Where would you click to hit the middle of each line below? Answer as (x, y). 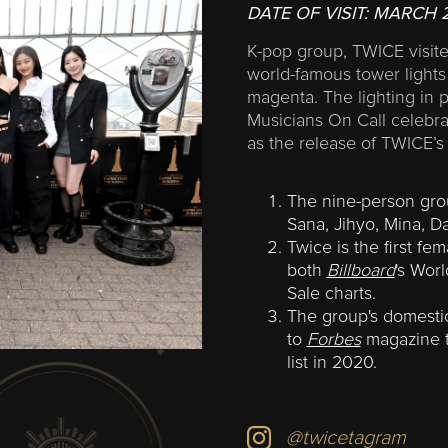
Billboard (360, 271)
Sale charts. (331, 294)
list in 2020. (331, 363)
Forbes (333, 340)
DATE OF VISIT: (309, 14)
